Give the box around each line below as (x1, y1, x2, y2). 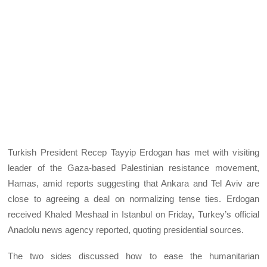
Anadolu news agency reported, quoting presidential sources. (8, 224, 244, 235)
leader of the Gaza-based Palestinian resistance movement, (8, 162, 259, 173)
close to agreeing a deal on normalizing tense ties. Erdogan (8, 193, 259, 204)
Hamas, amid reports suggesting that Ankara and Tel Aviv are (8, 178, 259, 188)
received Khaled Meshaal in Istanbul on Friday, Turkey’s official (8, 209, 259, 219)
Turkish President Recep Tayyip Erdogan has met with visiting (8, 147, 259, 157)
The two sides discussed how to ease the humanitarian (8, 250, 259, 261)
